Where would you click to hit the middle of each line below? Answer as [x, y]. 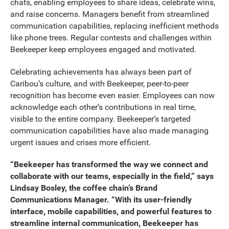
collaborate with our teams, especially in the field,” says [112, 176]
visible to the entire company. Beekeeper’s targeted [100, 119]
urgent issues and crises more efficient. [81, 142]
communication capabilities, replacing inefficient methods [114, 26]
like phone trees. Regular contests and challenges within [111, 38]
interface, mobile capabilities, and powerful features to [111, 212]
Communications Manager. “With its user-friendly [101, 200]
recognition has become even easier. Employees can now [112, 95]
